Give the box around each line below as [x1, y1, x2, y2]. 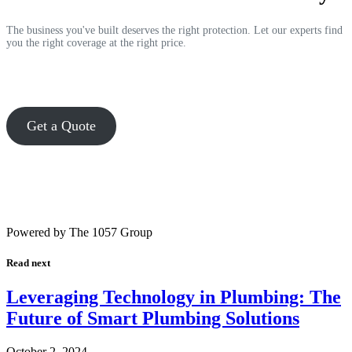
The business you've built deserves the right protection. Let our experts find [6, 24, 343, 36]
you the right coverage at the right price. [6, 36, 186, 49]
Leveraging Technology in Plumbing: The [6, 287, 341, 307]
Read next [6, 256, 50, 269]
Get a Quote [26, 117, 96, 134]
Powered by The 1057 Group [6, 225, 152, 239]
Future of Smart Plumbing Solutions [6, 308, 299, 328]
